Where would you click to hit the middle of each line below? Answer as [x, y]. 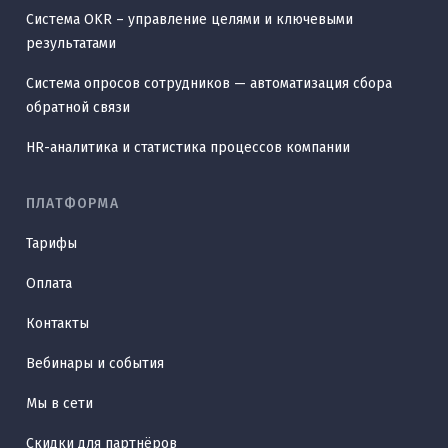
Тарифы [51, 243]
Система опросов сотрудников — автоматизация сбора [209, 83]
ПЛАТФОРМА [72, 203]
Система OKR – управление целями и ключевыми [189, 19]
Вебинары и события [95, 363]
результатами [71, 43]
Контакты [57, 323]
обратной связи [78, 107]
